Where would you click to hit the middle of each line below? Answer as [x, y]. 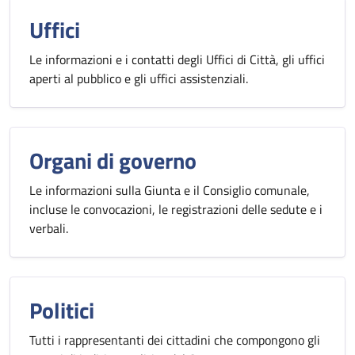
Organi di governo [113, 160]
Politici [62, 310]
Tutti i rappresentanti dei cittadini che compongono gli [175, 340]
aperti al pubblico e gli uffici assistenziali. [139, 78]
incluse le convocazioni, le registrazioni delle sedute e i [176, 209]
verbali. [49, 228]
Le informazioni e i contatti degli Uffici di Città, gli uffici [177, 59]
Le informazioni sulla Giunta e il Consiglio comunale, [170, 190]
